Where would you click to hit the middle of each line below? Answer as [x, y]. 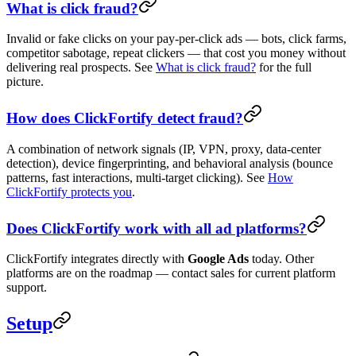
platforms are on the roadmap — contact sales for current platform [171, 273]
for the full [284, 68]
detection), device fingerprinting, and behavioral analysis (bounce [170, 163]
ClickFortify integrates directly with [97, 259]
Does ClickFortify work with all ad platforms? [157, 228]
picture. [25, 82]
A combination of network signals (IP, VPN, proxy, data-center [164, 149]
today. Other [281, 259]
